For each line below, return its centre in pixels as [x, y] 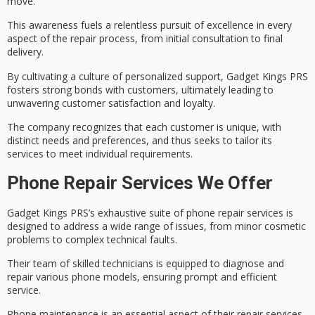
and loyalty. [188, 103]
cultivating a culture [66, 76]
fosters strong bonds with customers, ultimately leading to [140, 89]
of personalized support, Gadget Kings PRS [209, 76]
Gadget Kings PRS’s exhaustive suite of [97, 212]
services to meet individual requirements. [100, 154]
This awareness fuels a [60, 25]
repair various [39, 276]
